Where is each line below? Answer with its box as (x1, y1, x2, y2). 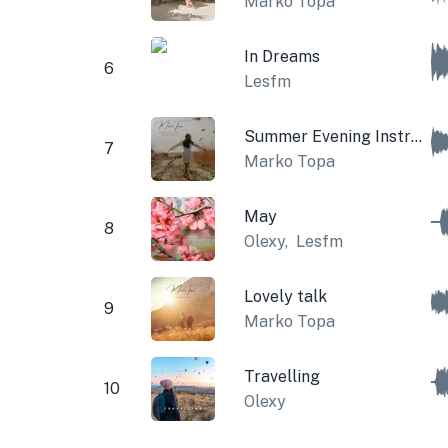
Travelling (243, 366, 320, 386)
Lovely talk (243, 286, 327, 306)
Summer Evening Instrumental (410, 126, 422, 146)
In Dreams (243, 46, 320, 66)
